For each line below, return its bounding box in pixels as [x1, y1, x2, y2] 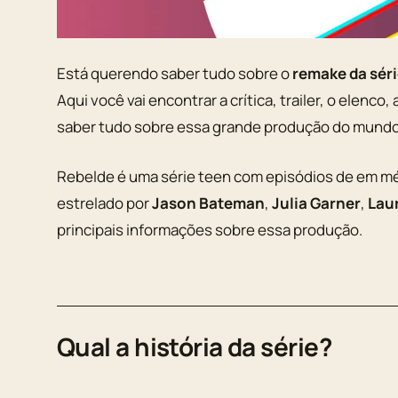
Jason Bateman [152, 192, 265, 213]
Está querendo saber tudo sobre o [57, 63, 292, 84]
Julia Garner [272, 192, 361, 213]
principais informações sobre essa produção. [57, 219, 362, 240]
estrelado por [57, 192, 152, 213]
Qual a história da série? [57, 329, 331, 363]
